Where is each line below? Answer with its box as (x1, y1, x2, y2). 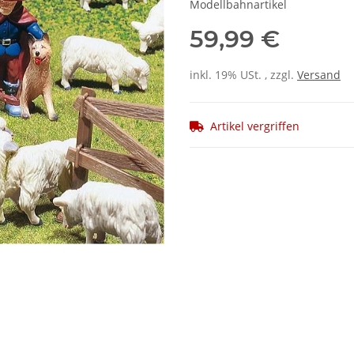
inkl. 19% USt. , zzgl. (190, 67, 297, 83)
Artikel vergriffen (210, 119, 299, 134)
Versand (297, 67, 341, 83)
